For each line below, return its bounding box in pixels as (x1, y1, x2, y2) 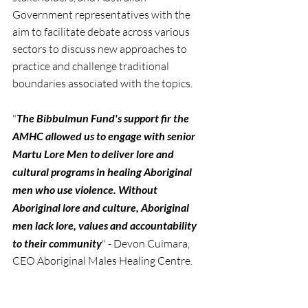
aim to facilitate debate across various (12, 25, 192, 38)
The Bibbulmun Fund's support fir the (16, 111, 191, 124)
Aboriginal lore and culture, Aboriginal (12, 201, 191, 214)
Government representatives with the (12, 8, 192, 21)
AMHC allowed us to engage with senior (12, 129, 197, 142)
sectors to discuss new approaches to (12, 42, 189, 56)
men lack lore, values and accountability (12, 219, 199, 232)
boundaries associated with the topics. (12, 76, 192, 90)
